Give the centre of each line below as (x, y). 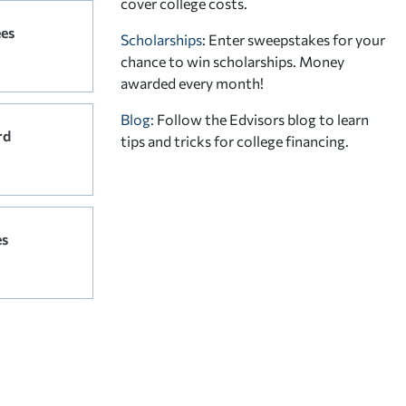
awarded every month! (192, 82)
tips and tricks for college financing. (235, 140)
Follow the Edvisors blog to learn (263, 119)
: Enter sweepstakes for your (294, 39)
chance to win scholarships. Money (232, 61)
